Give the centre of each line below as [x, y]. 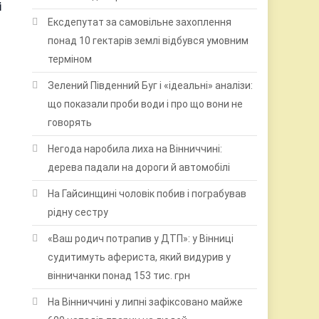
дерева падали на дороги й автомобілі [139, 167]
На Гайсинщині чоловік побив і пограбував [147, 194]
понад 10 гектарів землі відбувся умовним [148, 41]
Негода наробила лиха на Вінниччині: [135, 149]
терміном [70, 59]
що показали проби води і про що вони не [146, 104]
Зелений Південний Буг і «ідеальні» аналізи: [151, 85]
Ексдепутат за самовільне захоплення [140, 22]
